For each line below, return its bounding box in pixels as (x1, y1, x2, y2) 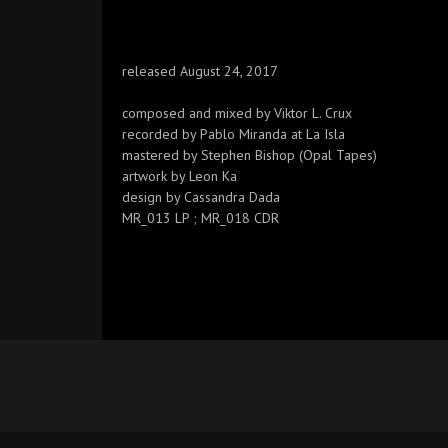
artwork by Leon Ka (122, 167, 237, 185)
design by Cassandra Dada (122, 188, 280, 206)
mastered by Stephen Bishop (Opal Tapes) (122, 146, 377, 164)
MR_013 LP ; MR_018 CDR (122, 209, 279, 227)
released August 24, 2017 (122, 62, 278, 80)
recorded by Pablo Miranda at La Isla (122, 125, 345, 143)
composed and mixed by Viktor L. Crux (122, 104, 352, 122)
